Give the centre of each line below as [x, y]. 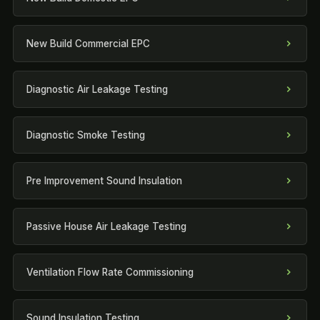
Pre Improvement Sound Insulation [104, 181]
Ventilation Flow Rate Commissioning [110, 272]
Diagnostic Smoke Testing [86, 135]
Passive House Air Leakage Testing [106, 226]
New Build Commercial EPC [88, 44]
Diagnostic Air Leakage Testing [97, 89]
